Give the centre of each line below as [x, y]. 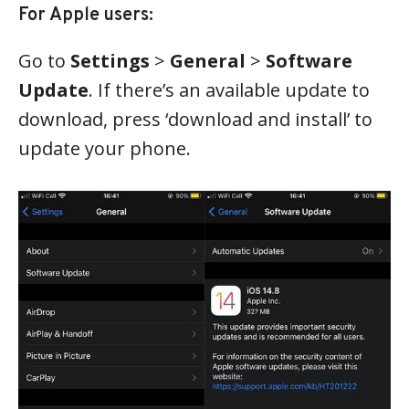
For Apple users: [86, 16]
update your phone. [105, 149]
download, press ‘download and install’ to [195, 120]
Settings [110, 61]
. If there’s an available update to [229, 90]
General [208, 61]
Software [309, 61]
